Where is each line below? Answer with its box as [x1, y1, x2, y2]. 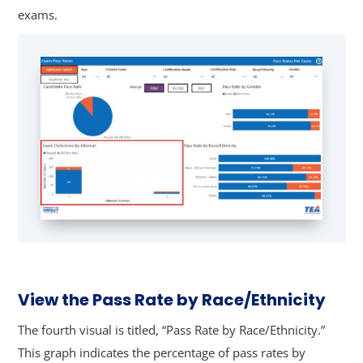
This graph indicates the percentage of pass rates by [18, 344, 306, 361]
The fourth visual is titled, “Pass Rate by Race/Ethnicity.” [18, 321, 326, 338]
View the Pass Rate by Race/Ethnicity [18, 288, 327, 311]
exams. [18, 6, 58, 23]
